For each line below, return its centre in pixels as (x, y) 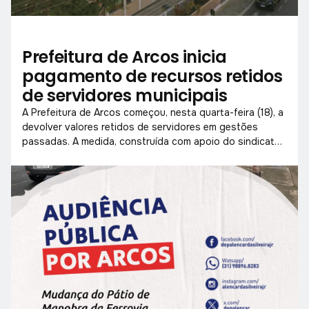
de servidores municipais (125, 95)
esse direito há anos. (70, 170)
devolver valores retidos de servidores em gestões (140, 127)
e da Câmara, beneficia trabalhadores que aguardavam (148, 156)
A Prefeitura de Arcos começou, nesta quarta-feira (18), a (153, 112)
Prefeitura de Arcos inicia (124, 57)
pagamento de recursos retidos (152, 76)
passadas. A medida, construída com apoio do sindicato (151, 141)
